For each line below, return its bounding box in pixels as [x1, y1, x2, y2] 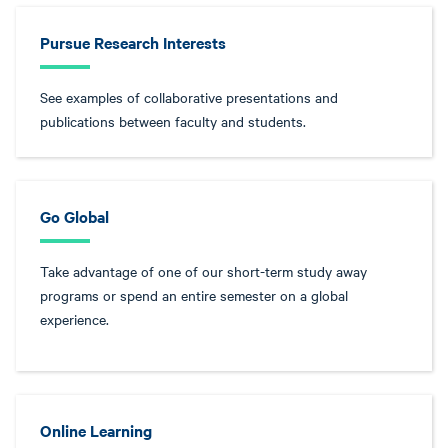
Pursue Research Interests [40, 31, 226, 54]
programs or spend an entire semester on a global [40, 285, 348, 306]
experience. [40, 309, 109, 330]
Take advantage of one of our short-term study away [40, 261, 367, 282]
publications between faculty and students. [40, 111, 306, 132]
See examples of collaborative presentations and [40, 87, 338, 108]
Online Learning [40, 419, 152, 442]
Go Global [40, 205, 109, 228]
